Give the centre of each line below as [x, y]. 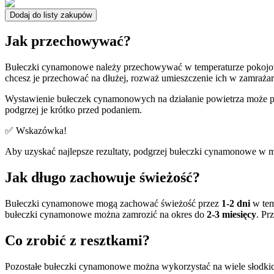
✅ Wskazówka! [36, 131]
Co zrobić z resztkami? [77, 241]
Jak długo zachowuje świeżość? [102, 178]
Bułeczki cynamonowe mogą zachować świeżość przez [113, 204]
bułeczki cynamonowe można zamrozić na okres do [106, 215]
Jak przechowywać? [68, 41]
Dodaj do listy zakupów [51, 15]
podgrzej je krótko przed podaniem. [73, 110]
